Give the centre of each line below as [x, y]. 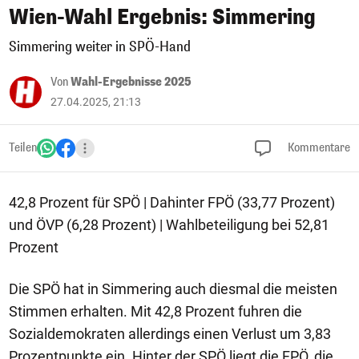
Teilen [23, 148]
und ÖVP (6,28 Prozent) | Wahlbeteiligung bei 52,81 [169, 225]
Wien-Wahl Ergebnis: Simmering [162, 17]
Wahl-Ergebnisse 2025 [131, 82]
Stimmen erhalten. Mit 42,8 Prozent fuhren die [155, 311]
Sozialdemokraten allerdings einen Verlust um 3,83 [170, 334]
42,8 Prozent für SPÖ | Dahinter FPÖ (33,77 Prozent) [172, 202]
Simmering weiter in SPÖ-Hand [100, 47]
